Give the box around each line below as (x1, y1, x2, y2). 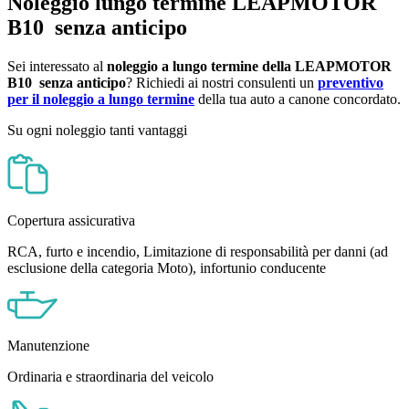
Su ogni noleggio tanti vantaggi (7, 121, 187, 138)
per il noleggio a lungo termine (7, 90, 194, 107)
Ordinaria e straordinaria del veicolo (7, 368, 214, 384)
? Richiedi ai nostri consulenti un (126, 74, 318, 90)
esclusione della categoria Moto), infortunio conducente (7, 259, 326, 276)
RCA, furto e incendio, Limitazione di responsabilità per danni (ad (7, 243, 388, 259)
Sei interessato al (7, 58, 107, 74)
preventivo (318, 74, 383, 90)
